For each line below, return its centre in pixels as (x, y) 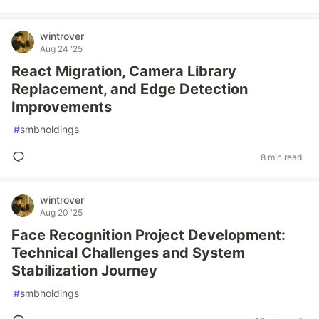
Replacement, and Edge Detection (130, 89)
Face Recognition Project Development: (148, 235)
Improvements (62, 107)
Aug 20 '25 (61, 213)
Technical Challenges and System (128, 253)
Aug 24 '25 (61, 49)
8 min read (281, 157)
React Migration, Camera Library (124, 71)
